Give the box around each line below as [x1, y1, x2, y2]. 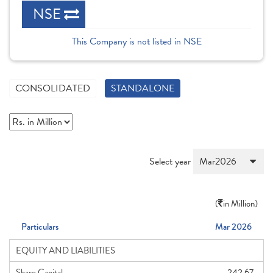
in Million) [223, 197, 258, 210]
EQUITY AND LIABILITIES [16, 244, 115, 257]
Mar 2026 [215, 220, 252, 233]
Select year [149, 154, 193, 169]
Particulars [21, 220, 58, 233]
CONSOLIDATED [15, 81, 90, 96]
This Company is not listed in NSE [71, 34, 202, 49]
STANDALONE [111, 81, 174, 96]
